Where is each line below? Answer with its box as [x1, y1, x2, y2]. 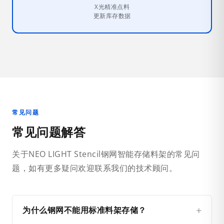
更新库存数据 [93, 11, 131, 20]
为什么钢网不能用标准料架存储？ [22, 204, 146, 216]
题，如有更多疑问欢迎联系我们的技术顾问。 [12, 162, 177, 174]
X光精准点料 [94, 2, 129, 11]
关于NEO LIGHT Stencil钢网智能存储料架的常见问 [12, 148, 200, 160]
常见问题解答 [12, 123, 85, 140]
